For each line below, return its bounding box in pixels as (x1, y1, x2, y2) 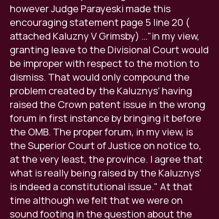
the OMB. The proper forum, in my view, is (10, 125, 193, 139)
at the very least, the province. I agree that (10, 153, 203, 166)
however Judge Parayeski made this (10, 2, 171, 16)
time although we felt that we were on (10, 194, 183, 207)
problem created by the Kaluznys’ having (10, 84, 192, 98)
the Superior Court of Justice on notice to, (10, 139, 201, 153)
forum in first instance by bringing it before (10, 111, 201, 125)
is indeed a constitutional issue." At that (10, 180, 193, 194)
